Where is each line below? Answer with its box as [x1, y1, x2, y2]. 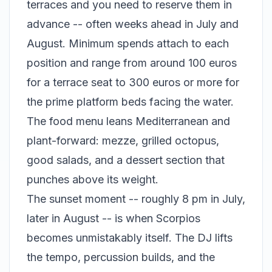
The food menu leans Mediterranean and [27, 115, 230, 128]
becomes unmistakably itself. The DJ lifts [27, 231, 233, 245]
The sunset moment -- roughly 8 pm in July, [27, 192, 245, 206]
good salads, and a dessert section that [27, 154, 225, 167]
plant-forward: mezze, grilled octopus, [27, 134, 219, 148]
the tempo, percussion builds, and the [27, 251, 215, 264]
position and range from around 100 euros [27, 56, 237, 70]
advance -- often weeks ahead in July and [27, 18, 239, 31]
